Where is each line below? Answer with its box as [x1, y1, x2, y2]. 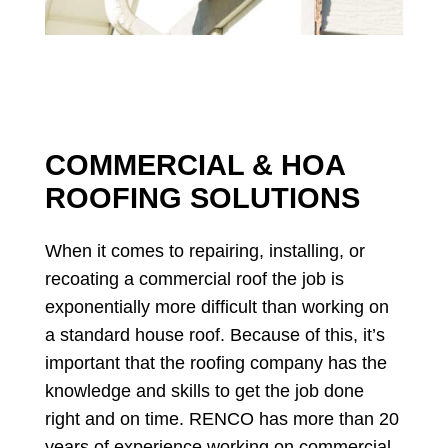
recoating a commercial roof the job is [44, 269, 344, 290]
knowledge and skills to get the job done [44, 381, 364, 402]
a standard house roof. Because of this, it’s [44, 325, 385, 346]
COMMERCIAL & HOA [44, 149, 345, 182]
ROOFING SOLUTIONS [44, 182, 360, 215]
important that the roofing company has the [44, 353, 387, 374]
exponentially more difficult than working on [44, 297, 389, 318]
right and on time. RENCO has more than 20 [44, 409, 399, 430]
